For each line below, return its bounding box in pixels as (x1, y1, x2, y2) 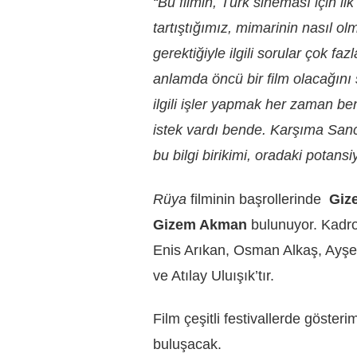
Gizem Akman (153, 216, 251, 233)
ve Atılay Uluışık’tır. (153, 267, 274, 284)
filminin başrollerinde (190, 190, 325, 207)
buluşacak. (153, 336, 222, 353)
